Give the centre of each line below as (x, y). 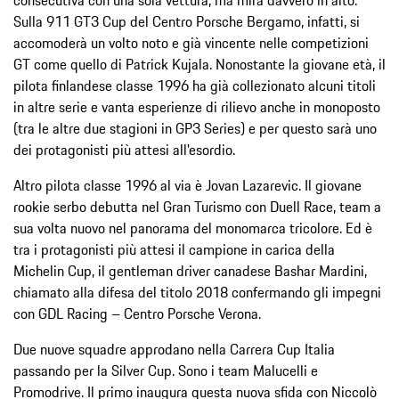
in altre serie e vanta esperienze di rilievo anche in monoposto (197, 106)
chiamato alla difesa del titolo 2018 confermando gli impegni (197, 292)
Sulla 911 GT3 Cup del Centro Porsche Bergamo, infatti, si (187, 21)
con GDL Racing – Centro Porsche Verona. (137, 313)
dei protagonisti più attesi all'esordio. (124, 149)
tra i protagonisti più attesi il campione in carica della (174, 249)
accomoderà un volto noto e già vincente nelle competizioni (191, 42)
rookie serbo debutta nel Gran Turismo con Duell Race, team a (197, 206)
